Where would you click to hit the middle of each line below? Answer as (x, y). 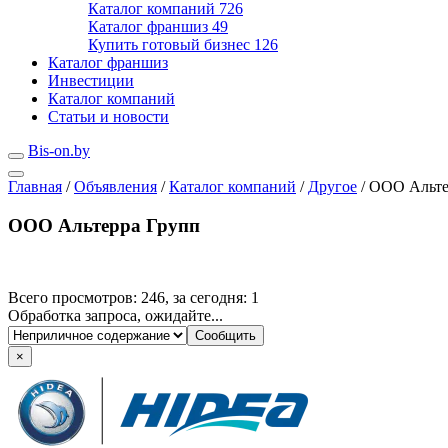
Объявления (115, 186)
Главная (35, 186)
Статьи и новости (108, 116)
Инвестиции (91, 80)
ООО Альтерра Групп (104, 225)
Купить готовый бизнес (171, 44)
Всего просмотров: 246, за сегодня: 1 (133, 298)
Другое (332, 186)
